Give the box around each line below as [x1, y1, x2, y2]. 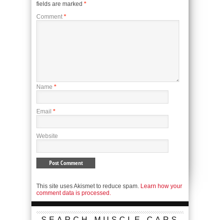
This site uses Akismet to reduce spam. [36, 183, 140, 190]
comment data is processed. [36, 190, 111, 197]
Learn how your [140, 183, 182, 190]
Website [36, 133, 58, 140]
